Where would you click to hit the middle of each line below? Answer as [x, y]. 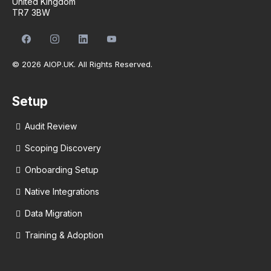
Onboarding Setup [62, 170]
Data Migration [54, 214]
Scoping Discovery [63, 148]
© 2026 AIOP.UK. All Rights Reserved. [82, 64]
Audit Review [51, 126]
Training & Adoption [64, 235]
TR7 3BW [31, 12]
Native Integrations [62, 192]
